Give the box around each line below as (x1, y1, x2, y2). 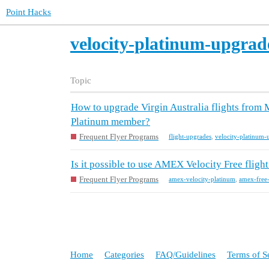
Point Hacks (6, 7, 51, 17)
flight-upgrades (169, 133, 211, 141)
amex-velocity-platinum (169, 175, 235, 183)
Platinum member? (71, 116, 150, 128)
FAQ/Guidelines (156, 249, 216, 259)
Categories (104, 249, 144, 259)
